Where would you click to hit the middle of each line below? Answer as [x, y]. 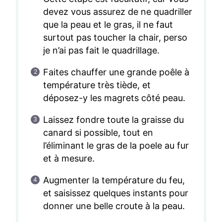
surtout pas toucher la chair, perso [115, 38]
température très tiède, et [97, 85]
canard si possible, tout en [98, 133]
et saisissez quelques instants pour [116, 193]
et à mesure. [69, 159]
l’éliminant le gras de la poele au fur [116, 146]
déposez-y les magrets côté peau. [114, 98]
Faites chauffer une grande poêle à [116, 72]
